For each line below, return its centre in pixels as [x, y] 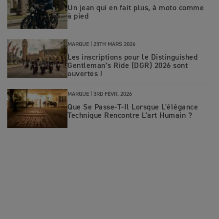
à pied [78, 17]
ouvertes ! [85, 75]
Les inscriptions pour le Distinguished [132, 58]
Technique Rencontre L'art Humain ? [130, 116]
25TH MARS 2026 [114, 45]
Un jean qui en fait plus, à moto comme [136, 9]
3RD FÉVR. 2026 [113, 95]
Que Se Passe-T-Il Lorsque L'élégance [133, 108]
